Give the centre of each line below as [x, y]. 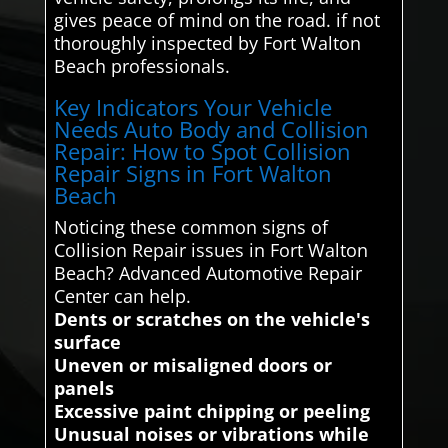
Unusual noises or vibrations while [211, 433]
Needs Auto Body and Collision [211, 128]
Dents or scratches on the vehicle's [211, 318]
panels [83, 387]
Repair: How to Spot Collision [202, 150]
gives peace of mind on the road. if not [216, 19]
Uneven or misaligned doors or [192, 364]
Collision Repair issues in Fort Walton [210, 249]
